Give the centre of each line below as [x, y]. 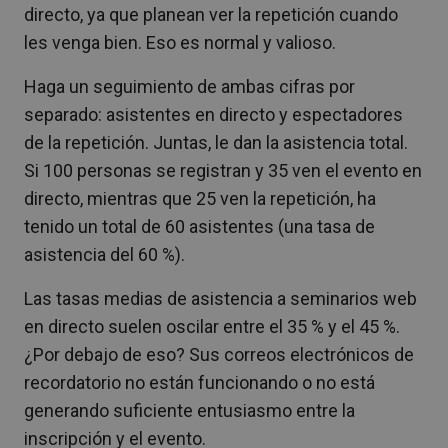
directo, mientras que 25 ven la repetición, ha [200, 198]
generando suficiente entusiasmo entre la [189, 410]
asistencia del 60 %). [104, 254]
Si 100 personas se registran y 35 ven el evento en [223, 170]
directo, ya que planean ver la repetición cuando [211, 14]
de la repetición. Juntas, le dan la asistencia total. [216, 142]
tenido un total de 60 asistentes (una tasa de [199, 226]
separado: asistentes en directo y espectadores [213, 114]
